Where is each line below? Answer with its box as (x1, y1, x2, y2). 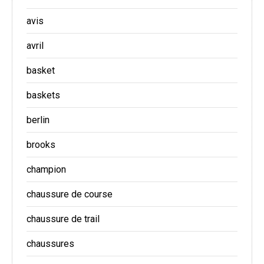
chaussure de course (27, 189, 113, 200)
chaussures (27, 238, 74, 250)
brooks (27, 139, 55, 151)
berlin (27, 114, 49, 126)
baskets (27, 90, 60, 101)
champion (27, 164, 66, 176)
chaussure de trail (27, 213, 100, 225)
